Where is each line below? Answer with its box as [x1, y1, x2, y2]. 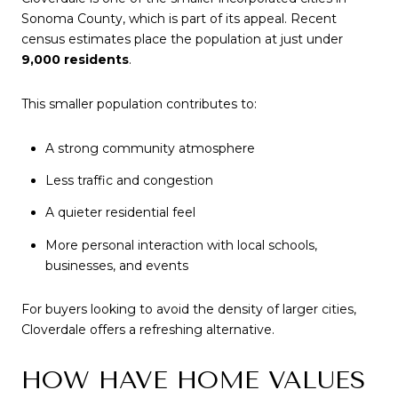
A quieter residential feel [44, 204, 195, 221]
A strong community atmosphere [44, 139, 255, 156]
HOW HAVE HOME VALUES [21, 364, 366, 394]
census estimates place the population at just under [21, 31, 343, 48]
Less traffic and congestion [44, 172, 213, 189]
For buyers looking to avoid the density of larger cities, [21, 301, 356, 318]
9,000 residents [21, 52, 129, 68]
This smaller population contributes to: [21, 96, 257, 113]
